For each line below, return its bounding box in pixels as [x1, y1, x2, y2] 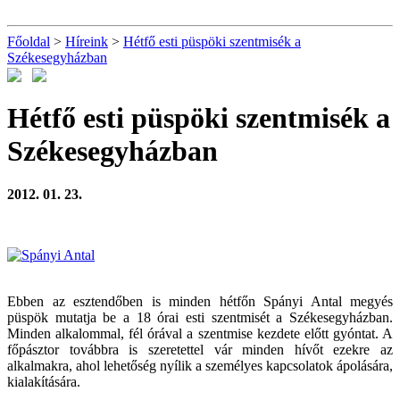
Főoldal [7, 34, 50, 49]
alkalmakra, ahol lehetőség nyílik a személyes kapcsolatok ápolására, [7, 358, 393, 374]
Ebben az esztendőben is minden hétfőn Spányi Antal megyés [7, 294, 393, 310]
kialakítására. [7, 374, 80, 390]
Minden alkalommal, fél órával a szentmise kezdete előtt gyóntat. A [7, 326, 393, 342]
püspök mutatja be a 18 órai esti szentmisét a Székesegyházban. [7, 310, 393, 326]
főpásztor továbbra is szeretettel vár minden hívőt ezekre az [7, 342, 393, 358]
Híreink [65, 34, 108, 49]
